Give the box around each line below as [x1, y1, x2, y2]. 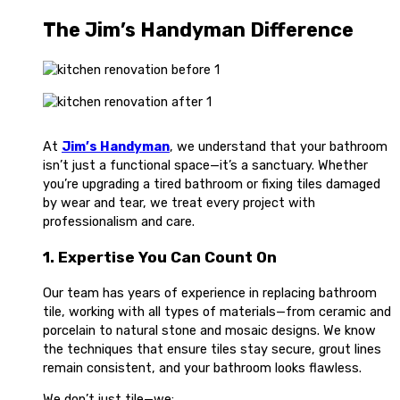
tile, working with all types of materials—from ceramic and [43, 303, 391, 320]
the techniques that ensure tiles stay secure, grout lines [43, 340, 381, 357]
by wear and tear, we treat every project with [43, 194, 315, 211]
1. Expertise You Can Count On [43, 247, 277, 266]
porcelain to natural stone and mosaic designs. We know [43, 321, 376, 338]
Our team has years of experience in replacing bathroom [43, 284, 377, 301]
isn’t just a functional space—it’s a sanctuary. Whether [43, 156, 368, 173]
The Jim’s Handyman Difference [43, 19, 354, 42]
